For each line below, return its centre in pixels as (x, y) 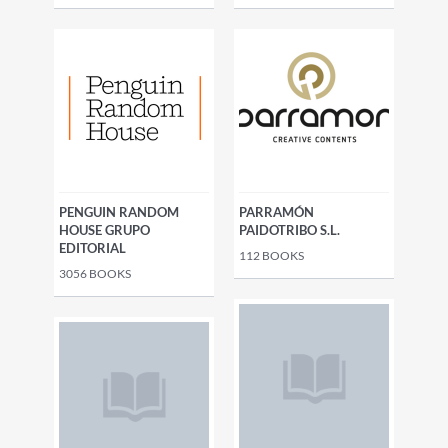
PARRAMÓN (276, 212)
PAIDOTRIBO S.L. (289, 230)
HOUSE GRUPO (104, 230)
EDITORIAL (92, 248)
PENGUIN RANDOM (119, 212)
